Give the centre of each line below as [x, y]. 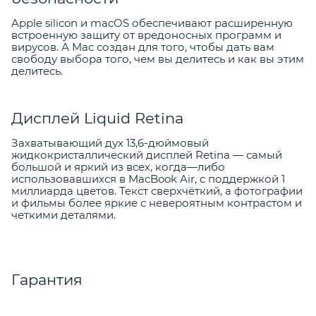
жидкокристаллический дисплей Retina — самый [147, 154]
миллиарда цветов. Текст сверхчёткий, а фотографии [157, 190]
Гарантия [47, 279]
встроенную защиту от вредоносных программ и [146, 35]
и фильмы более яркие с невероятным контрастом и [157, 202]
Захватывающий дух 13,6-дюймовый [110, 142]
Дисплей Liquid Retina [97, 118]
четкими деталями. [63, 214]
